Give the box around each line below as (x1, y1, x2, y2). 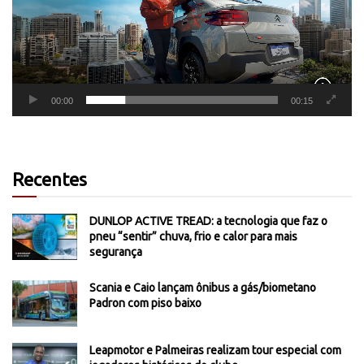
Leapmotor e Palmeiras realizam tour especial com (89, 344, 341, 357)
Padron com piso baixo (89, 297, 201, 310)
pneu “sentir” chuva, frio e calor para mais (89, 230, 297, 244)
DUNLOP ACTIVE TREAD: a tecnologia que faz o (89, 214, 327, 228)
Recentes (12, 169, 87, 190)
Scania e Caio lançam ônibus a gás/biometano (89, 281, 316, 295)
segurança (89, 245, 142, 259)
